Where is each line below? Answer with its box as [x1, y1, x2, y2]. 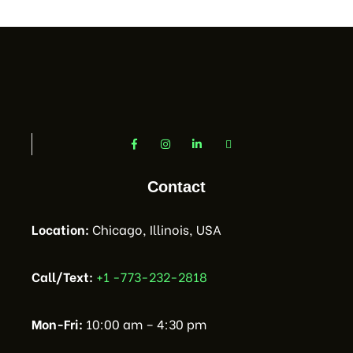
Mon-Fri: [32, 314, 83, 333]
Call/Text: [32, 266, 93, 285]
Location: [32, 219, 89, 238]
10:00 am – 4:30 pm [83, 314, 206, 333]
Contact [147, 177, 206, 195]
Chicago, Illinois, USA [89, 219, 221, 238]
